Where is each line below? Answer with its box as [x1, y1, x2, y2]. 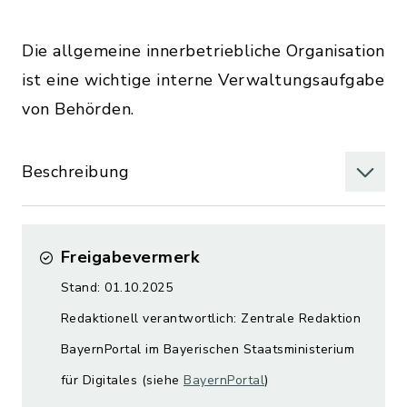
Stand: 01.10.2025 [60, 279, 173, 296]
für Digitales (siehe [60, 372, 184, 389]
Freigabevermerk [60, 246, 199, 268]
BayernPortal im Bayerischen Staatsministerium [60, 341, 354, 358]
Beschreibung [22, 161, 129, 183]
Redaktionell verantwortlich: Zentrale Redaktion [60, 310, 361, 327]
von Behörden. [22, 98, 134, 120]
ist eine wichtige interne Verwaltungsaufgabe [22, 69, 384, 91]
